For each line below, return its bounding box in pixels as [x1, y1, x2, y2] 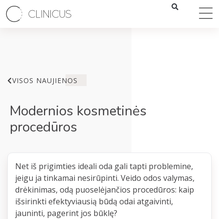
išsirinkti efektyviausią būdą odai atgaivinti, [15, 196, 173, 207]
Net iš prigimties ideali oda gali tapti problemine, [15, 161, 193, 172]
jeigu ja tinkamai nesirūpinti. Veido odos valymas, [15, 173, 195, 184]
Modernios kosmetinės [10, 102, 147, 121]
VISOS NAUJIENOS [12, 76, 78, 86]
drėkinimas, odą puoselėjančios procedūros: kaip [15, 184, 194, 196]
